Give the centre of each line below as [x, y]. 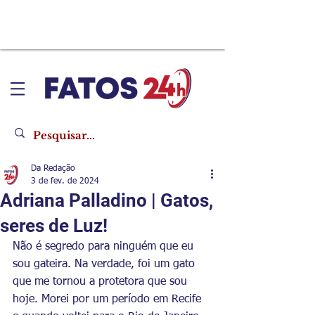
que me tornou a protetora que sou [102, 282]
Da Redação [53, 169]
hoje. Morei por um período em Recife [109, 300]
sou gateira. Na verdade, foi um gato [105, 264]
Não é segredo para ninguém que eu [105, 247]
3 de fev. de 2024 [65, 181]
